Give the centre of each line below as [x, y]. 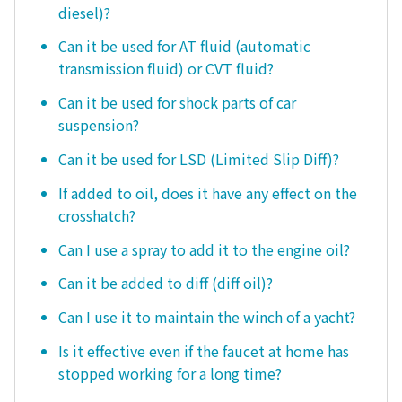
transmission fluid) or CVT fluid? [166, 69]
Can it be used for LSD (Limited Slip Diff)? [199, 159]
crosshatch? [97, 215]
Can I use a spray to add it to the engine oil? [204, 249]
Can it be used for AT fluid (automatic [184, 46]
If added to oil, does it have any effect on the [208, 192]
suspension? [99, 125]
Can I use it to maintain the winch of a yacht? [207, 317]
